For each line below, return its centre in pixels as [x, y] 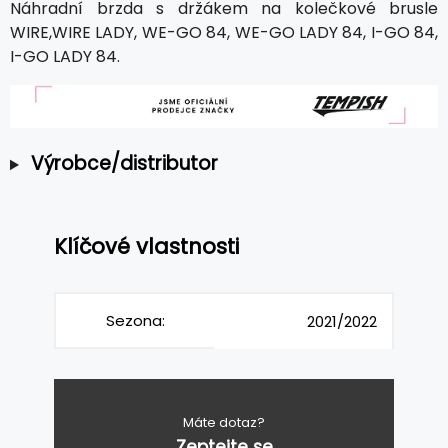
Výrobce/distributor [124, 164]
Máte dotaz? [224, 422]
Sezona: [135, 320]
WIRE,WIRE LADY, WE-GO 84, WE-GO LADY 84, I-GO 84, [224, 32]
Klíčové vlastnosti [146, 247]
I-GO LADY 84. [65, 56]
